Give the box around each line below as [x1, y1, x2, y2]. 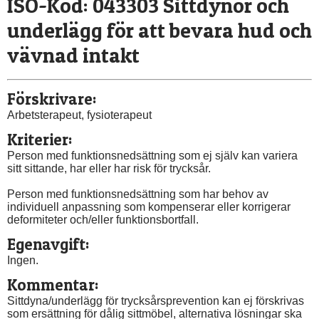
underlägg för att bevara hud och [7, 18, 312, 43]
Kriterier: [7, 129, 72, 150]
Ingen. [7, 253, 38, 266]
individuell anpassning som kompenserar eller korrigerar [7, 200, 291, 213]
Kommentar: [7, 275, 98, 296]
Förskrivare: [7, 88, 96, 109]
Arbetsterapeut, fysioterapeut [7, 108, 152, 121]
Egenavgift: [7, 234, 89, 254]
